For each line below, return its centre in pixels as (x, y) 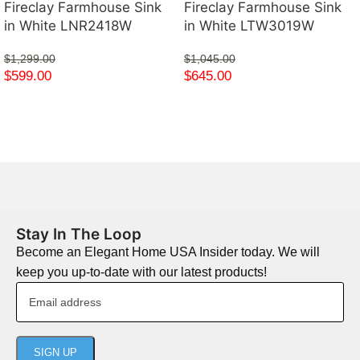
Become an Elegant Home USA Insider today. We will (168, 252)
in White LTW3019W (249, 25)
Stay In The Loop (79, 234)
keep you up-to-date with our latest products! (141, 272)
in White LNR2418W (68, 25)
